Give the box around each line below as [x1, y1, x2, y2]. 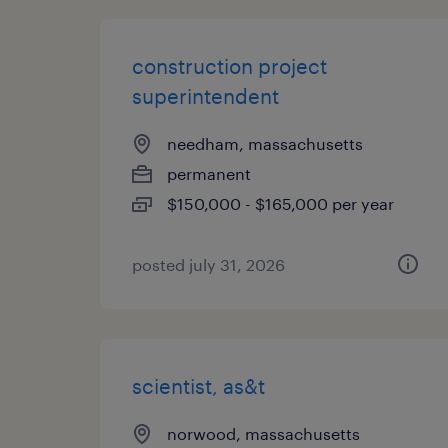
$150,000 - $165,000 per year [167, 194, 394, 213]
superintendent [132, 84, 279, 108]
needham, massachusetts [167, 134, 363, 153]
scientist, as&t [132, 374, 265, 398]
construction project [132, 54, 327, 78]
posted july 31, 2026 [132, 255, 285, 274]
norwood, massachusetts [167, 424, 360, 443]
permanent [167, 164, 251, 183]
